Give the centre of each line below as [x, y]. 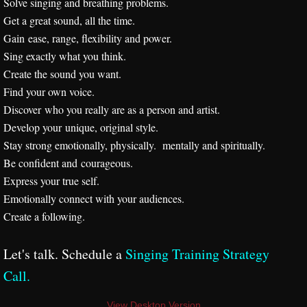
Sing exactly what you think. [65, 56]
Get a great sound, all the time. [69, 20]
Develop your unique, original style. [81, 127]
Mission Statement [95, 137]
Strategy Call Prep [93, 172]
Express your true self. [51, 181]
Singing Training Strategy [197, 254]
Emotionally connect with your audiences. [94, 198]
